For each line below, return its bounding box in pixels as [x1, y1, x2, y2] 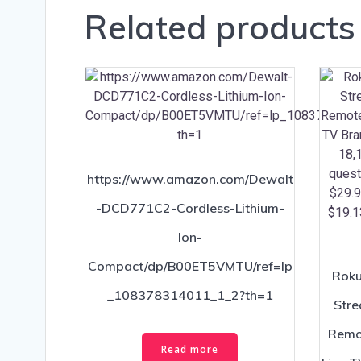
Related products [85, 5, 355, 48]
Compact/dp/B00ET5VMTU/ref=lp [87, 257, 293, 274]
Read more [161, 342, 218, 357]
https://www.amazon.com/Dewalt [86, 170, 293, 187]
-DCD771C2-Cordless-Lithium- [95, 199, 284, 216]
